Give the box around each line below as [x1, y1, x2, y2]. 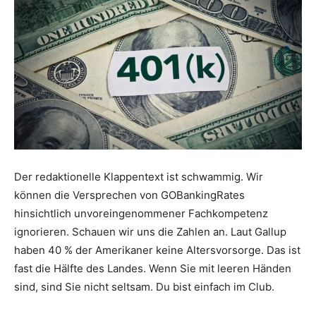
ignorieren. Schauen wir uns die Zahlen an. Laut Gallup [14, 224, 286, 238]
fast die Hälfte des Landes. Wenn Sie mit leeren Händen [14, 261, 291, 275]
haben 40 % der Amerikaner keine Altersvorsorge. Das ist [14, 243, 300, 257]
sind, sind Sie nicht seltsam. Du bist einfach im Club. [14, 279, 274, 293]
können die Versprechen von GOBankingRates [14, 188, 245, 202]
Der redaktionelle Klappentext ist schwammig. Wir [14, 169, 263, 183]
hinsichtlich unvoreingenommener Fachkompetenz [14, 206, 268, 220]
